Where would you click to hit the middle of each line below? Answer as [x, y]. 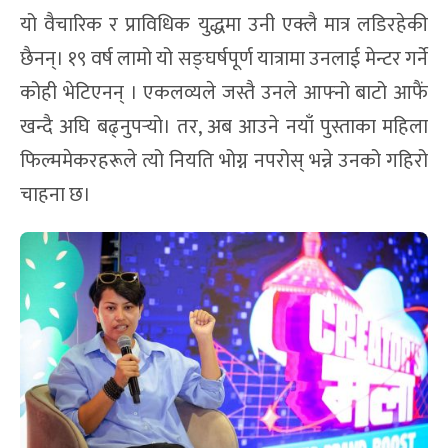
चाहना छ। [55, 195]
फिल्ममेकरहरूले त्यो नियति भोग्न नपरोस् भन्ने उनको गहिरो [224, 161]
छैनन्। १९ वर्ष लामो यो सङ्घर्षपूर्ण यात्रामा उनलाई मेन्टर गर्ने [224, 59]
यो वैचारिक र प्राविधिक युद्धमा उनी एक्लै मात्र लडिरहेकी [224, 25]
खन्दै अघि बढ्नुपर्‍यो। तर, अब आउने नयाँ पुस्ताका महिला [224, 127]
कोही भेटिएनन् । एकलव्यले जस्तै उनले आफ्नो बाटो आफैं [224, 93]
